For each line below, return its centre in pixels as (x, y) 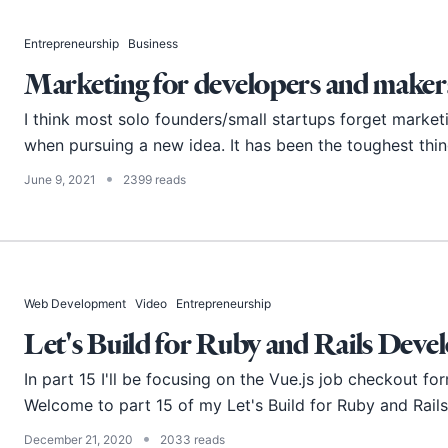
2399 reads (154, 180)
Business (153, 44)
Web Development (75, 304)
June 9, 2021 (60, 180)
